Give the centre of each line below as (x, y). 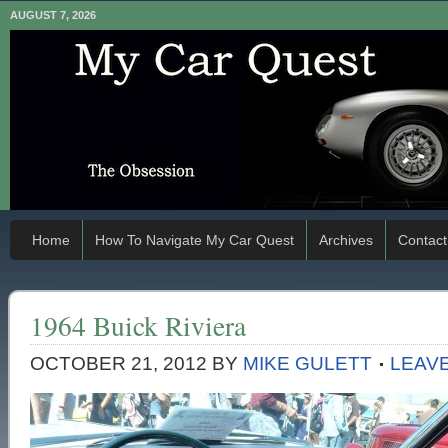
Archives (346, 240)
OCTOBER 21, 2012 (118, 363)
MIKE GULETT (307, 363)
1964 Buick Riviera (138, 325)
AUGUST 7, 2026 (53, 15)
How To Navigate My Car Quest (194, 240)
